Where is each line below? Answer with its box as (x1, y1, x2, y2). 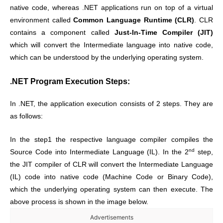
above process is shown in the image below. (10, 198, 148, 206)
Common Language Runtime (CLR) (73, 16, 195, 24)
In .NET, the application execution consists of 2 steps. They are (10, 100, 213, 108)
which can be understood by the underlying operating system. (10, 54, 204, 62)
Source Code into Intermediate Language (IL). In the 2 (10, 148, 189, 156)
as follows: (10, 112, 43, 120)
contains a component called (10, 29, 114, 37)
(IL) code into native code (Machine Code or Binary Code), (10, 173, 213, 181)
